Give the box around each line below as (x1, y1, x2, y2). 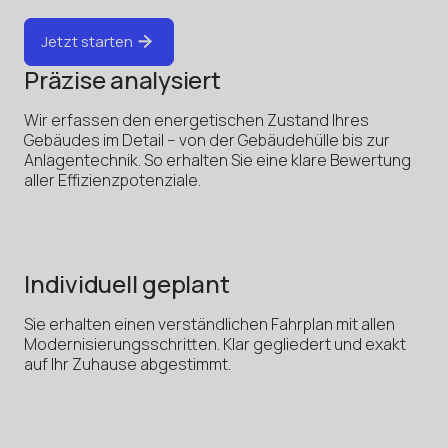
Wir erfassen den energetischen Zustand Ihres (24, 108, 369, 131)
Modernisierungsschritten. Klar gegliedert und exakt (24, 332, 406, 355)
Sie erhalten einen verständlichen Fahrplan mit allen (24, 312, 395, 335)
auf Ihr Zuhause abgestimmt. (24, 352, 231, 375)
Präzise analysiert (24, 62, 221, 96)
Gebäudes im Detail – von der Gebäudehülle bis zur (24, 128, 390, 151)
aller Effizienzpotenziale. (24, 168, 201, 191)
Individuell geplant (24, 266, 230, 300)
